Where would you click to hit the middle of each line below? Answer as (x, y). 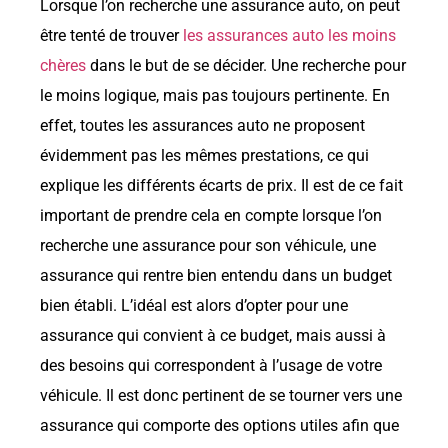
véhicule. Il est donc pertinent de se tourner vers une (221, 396)
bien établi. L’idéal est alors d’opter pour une (194, 306)
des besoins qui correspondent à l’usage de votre (211, 366)
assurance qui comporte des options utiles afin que (219, 426)
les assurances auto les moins (289, 36)
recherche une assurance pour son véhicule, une (208, 246)
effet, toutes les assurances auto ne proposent (202, 126)
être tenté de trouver (111, 36)
